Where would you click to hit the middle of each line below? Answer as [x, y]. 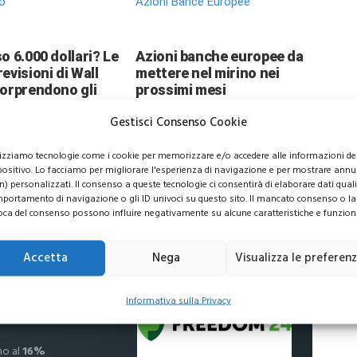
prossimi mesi [181, 89]
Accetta [45, 257]
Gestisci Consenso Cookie [178, 122]
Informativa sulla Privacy [178, 300]
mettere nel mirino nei [208, 73]
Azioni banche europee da [220, 56]
